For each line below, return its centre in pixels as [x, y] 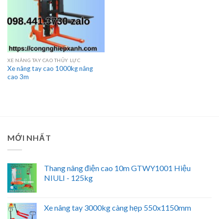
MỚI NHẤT [29, 138]
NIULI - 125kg [68, 177]
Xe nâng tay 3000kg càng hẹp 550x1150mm [118, 207]
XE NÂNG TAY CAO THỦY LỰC [44, 60]
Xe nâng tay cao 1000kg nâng [50, 69]
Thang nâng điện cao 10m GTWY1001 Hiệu [117, 168]
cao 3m [18, 77]
